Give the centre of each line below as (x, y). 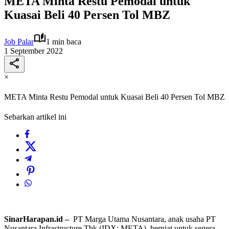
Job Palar (19, 41)
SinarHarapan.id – (38, 219)
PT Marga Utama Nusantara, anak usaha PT (143, 219)
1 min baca (64, 41)
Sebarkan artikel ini (35, 117)
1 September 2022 (33, 51)
